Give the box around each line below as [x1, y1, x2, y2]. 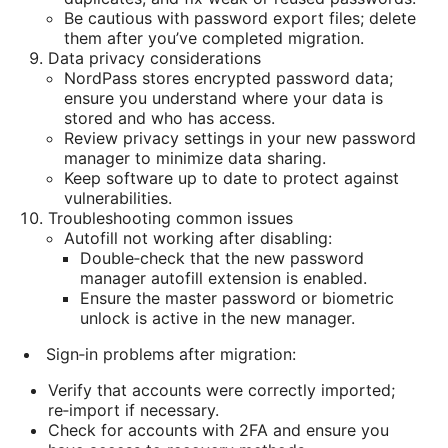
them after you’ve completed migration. [64, 27, 364, 48]
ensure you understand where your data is [64, 87, 383, 108]
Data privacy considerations [48, 47, 261, 68]
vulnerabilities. [64, 187, 172, 208]
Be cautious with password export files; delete [64, 7, 416, 28]
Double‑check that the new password [80, 247, 364, 268]
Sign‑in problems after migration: [46, 343, 296, 364]
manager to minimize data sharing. [64, 147, 326, 168]
